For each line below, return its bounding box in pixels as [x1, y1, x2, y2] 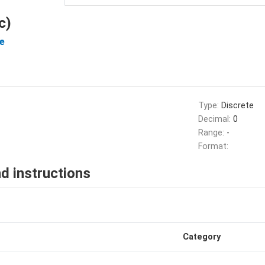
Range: [198, 128, 227, 138]
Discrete [221, 101, 254, 111]
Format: [198, 141, 228, 151]
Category [183, 232, 221, 242]
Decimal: [198, 114, 233, 124]
